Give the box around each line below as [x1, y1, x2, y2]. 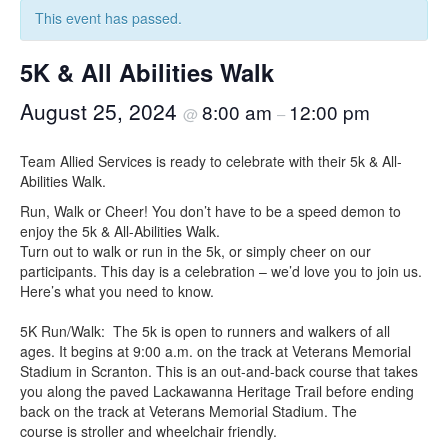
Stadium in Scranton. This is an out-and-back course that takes [20, 361, 418, 381]
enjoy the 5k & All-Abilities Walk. [20, 221, 220, 241]
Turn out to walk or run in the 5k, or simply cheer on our [20, 241, 371, 261]
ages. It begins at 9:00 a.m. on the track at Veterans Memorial [20, 341, 411, 361]
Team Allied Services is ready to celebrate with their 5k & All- [20, 151, 402, 171]
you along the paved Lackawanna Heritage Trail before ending [20, 381, 414, 401]
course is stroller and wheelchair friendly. [20, 421, 277, 441]
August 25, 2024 [20, 96, 183, 126]
